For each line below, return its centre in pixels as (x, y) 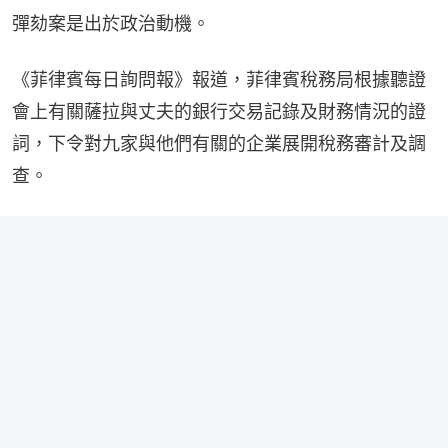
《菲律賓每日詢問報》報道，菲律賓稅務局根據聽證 (219, 79)
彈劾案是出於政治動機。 (111, 23)
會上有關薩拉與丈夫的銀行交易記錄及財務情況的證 (219, 111)
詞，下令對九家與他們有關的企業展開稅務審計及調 (219, 143)
